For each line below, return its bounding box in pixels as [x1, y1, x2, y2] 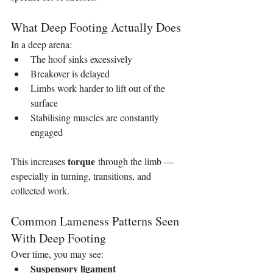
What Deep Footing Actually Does [11, 18, 181, 35]
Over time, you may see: [11, 247, 104, 260]
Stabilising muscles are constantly [30, 110, 161, 124]
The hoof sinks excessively [30, 52, 132, 65]
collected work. [11, 183, 69, 197]
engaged [30, 125, 63, 138]
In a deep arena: [11, 37, 72, 51]
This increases [11, 154, 68, 168]
